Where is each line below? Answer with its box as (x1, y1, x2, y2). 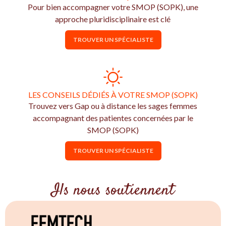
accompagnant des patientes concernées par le (32, 113, 193, 123)
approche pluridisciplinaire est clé (55, 14, 171, 24)
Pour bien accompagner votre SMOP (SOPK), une (27, 2, 198, 12)
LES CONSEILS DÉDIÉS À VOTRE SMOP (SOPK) (28, 90, 198, 99)
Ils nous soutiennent (51, 179, 175, 202)
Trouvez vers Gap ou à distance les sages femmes (28, 101, 198, 110)
